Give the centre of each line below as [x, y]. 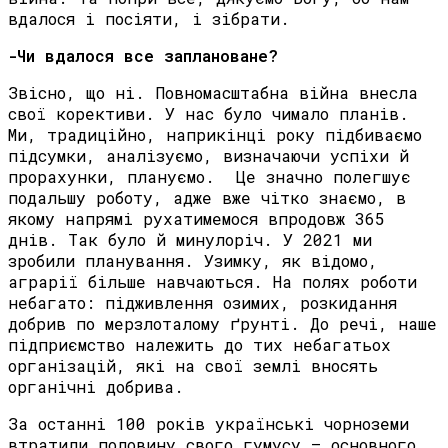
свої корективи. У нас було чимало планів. [208, 114]
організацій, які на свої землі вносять [193, 366]
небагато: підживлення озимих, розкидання [202, 303]
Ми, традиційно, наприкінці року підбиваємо [215, 135]
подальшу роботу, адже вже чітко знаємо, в [207, 198]
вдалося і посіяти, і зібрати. [149, 19]
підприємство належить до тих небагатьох [199, 345]
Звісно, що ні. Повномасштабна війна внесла [213, 93]
